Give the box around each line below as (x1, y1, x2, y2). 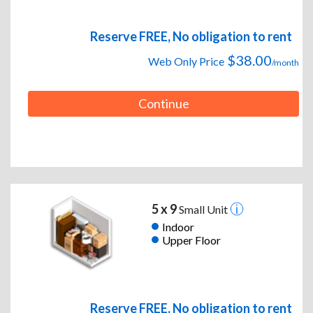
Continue (138, 96, 189, 112)
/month (272, 57, 299, 68)
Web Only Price (148, 54, 224, 68)
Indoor (161, 219, 194, 233)
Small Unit (176, 203, 230, 217)
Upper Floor (161, 233, 221, 247)
